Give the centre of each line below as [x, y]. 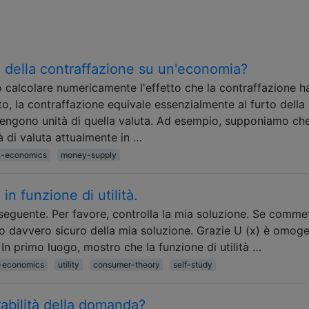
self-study [193, 264]
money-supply [88, 154]
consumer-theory [126, 264]
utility [68, 264]
